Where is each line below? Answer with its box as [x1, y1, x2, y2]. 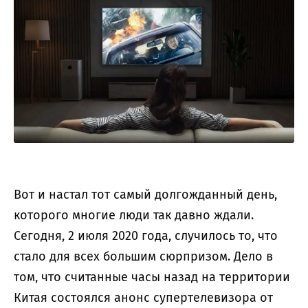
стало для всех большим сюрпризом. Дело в [14, 248, 273, 264]
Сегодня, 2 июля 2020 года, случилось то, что [14, 228, 278, 243]
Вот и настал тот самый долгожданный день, [14, 186, 277, 202]
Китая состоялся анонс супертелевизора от [14, 289, 273, 305]
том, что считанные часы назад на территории [14, 269, 290, 285]
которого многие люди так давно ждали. [14, 207, 254, 223]
